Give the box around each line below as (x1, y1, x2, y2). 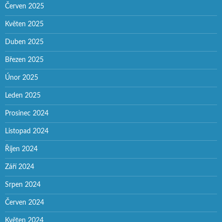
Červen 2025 (5, 2, 44, 10)
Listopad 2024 (5, 127, 49, 135)
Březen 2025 (5, 56, 44, 63)
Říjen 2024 (5, 145, 38, 153)
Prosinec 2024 (5, 110, 49, 117)
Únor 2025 (5, 74, 38, 81)
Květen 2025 (5, 20, 44, 28)
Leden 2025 (5, 92, 41, 99)
